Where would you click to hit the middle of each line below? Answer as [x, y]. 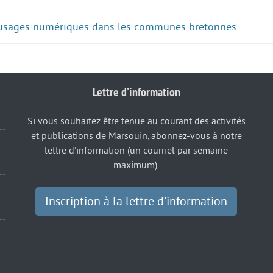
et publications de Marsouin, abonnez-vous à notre [136, 136]
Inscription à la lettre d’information [136, 201]
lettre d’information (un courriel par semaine [136, 151]
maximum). [136, 165]
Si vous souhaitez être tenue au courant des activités [136, 122]
